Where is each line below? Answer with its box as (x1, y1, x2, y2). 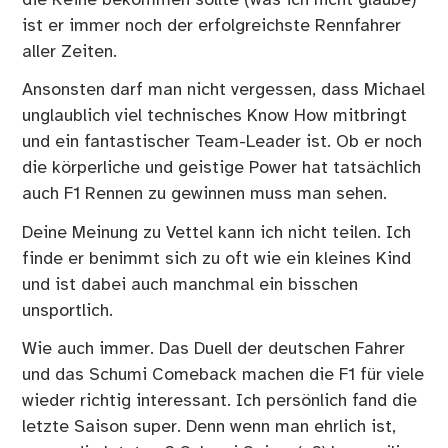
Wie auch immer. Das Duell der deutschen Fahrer (22, 339, 406, 358)
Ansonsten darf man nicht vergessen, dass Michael (22, 81, 426, 100)
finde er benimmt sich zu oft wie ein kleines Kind (22, 249, 412, 268)
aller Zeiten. (22, 42, 118, 61)
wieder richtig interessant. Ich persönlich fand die (22, 391, 418, 410)
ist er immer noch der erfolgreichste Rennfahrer (22, 16, 402, 35)
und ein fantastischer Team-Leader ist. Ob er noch (22, 133, 423, 152)
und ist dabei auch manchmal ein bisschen (22, 275, 359, 294)
